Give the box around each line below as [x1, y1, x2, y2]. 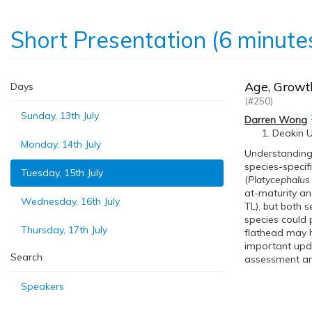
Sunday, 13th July [21, 109, 99, 122]
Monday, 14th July [21, 138, 101, 150]
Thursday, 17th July [21, 224, 107, 236]
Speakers [21, 280, 64, 292]
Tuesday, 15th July [21, 166, 103, 179]
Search [10, 251, 42, 263]
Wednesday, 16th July [21, 195, 120, 208]
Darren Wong [244, 114, 307, 126]
